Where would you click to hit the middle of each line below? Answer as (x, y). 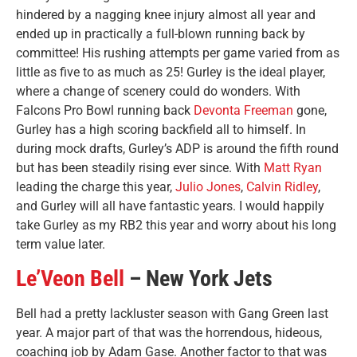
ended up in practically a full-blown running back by (161, 33)
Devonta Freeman (243, 110)
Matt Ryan (293, 167)
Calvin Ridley (282, 186)
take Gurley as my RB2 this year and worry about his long (176, 225)
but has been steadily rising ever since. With (140, 167)
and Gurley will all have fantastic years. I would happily (170, 206)
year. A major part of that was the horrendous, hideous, (169, 333)
